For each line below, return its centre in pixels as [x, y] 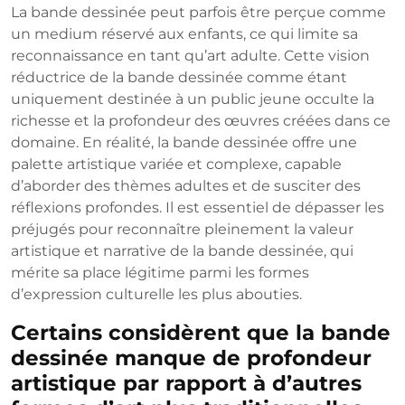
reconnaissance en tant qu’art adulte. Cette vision [190, 56]
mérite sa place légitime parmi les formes [160, 273]
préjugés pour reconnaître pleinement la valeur [182, 230]
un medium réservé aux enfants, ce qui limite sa [184, 34]
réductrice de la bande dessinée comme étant [179, 78]
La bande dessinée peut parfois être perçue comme [198, 13]
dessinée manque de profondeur [191, 358]
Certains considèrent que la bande [201, 333]
